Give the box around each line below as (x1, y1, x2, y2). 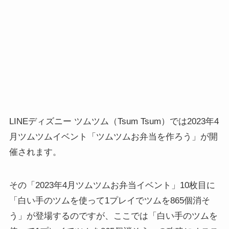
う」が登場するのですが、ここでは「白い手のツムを (9, 211, 218, 221)
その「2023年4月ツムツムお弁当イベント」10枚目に (9, 180, 215, 190)
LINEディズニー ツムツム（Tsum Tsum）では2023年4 (9, 117, 219, 127)
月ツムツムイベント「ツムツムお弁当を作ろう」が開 (9, 132, 218, 142)
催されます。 (9, 147, 61, 157)
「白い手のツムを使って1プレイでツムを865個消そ (9, 195, 210, 205)
